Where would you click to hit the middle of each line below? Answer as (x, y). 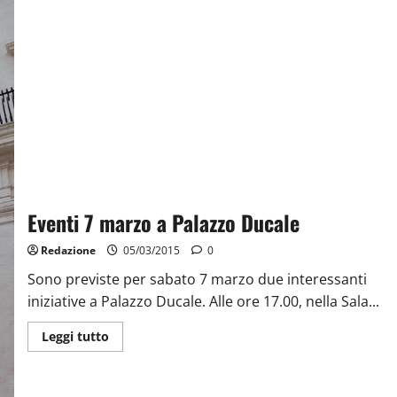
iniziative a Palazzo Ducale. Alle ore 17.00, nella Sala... (203, 302)
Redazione (68, 251)
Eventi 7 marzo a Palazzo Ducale (163, 223)
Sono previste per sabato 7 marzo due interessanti (197, 280)
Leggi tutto (75, 337)
